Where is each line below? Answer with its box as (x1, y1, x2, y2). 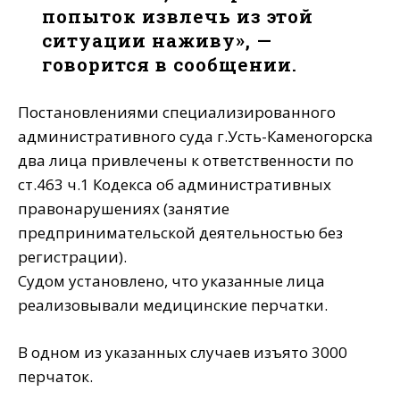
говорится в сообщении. (42, 52, 298, 78)
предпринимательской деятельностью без (18, 222, 343, 244)
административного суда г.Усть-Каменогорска (18, 126, 373, 147)
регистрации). (18, 246, 127, 268)
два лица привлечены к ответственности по (18, 150, 354, 171)
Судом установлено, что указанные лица (18, 271, 325, 292)
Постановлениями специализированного (18, 102, 336, 123)
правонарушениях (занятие (18, 198, 229, 220)
